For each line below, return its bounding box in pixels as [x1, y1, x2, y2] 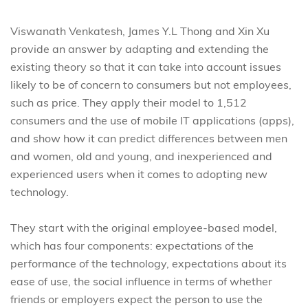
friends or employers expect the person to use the [10, 292, 263, 306]
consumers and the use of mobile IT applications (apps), [10, 113, 294, 127]
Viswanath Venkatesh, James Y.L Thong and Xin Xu [10, 24, 269, 38]
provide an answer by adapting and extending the [10, 42, 269, 56]
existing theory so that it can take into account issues [10, 60, 281, 74]
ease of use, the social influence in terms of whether [10, 274, 272, 288]
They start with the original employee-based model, [10, 221, 277, 234]
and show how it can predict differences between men [10, 131, 287, 145]
